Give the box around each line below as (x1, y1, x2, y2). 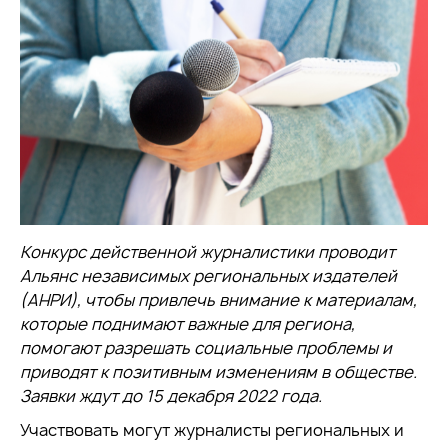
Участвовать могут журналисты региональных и (20, 419, 404, 441)
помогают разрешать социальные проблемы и (20, 337, 392, 359)
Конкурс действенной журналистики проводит (20, 241, 395, 263)
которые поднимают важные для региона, (20, 313, 355, 335)
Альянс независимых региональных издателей (20, 265, 397, 287)
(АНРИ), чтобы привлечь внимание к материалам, (20, 289, 417, 311)
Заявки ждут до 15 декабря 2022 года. (20, 385, 322, 407)
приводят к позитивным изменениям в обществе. (20, 361, 417, 383)
